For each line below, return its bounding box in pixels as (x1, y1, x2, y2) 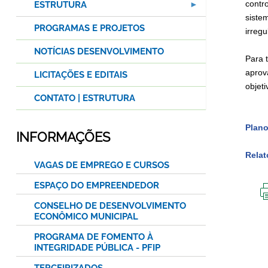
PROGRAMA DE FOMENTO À (34, 232, 153, 243)
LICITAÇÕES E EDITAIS (34, 69, 127, 81)
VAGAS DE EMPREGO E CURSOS (34, 160, 169, 171)
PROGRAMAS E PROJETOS (34, 23, 145, 34)
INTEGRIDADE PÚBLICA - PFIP (34, 242, 160, 254)
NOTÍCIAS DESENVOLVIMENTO (34, 46, 164, 57)
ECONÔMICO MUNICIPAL (34, 211, 138, 223)
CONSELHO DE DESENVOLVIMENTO (34, 200, 186, 212)
